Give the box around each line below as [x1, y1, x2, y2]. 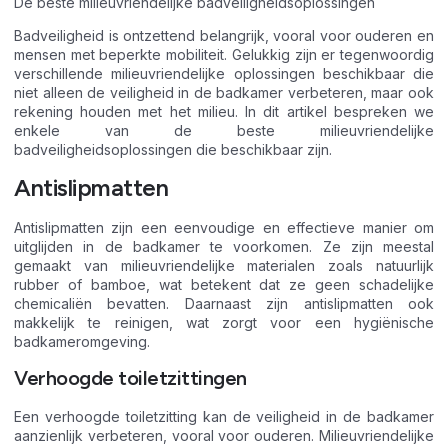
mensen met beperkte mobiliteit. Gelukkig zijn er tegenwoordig [14, 46, 434, 64]
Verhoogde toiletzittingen [14, 366, 247, 391]
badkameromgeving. [14, 332, 150, 350]
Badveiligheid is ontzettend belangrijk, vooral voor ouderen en [14, 27, 434, 45]
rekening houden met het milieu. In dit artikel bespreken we [14, 103, 434, 121]
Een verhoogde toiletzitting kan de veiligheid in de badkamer [14, 408, 434, 426]
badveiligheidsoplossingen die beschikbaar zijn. [14, 141, 332, 159]
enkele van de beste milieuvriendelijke [14, 122, 434, 140]
